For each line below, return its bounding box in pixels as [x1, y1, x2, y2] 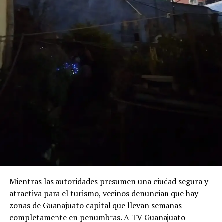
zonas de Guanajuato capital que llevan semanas [9, 199, 182, 211]
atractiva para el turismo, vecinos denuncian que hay [9, 187, 198, 199]
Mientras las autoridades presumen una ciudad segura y [9, 175, 208, 187]
